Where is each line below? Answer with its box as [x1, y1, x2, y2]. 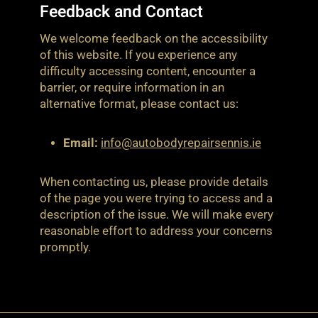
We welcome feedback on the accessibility [40, 32, 268, 46]
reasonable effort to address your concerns [40, 224, 273, 238]
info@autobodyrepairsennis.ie [101, 136, 262, 150]
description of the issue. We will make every [40, 208, 273, 222]
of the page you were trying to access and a [40, 192, 273, 206]
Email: [63, 136, 99, 150]
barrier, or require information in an [40, 81, 224, 95]
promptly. [40, 241, 91, 255]
